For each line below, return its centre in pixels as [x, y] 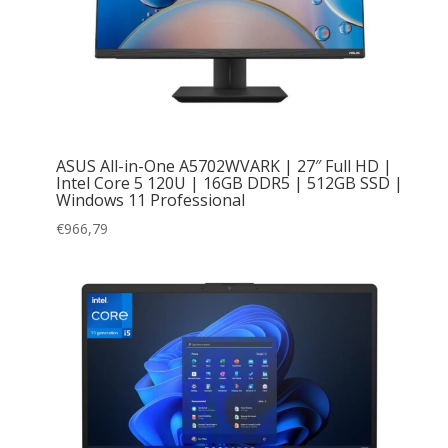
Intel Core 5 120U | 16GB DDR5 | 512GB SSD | [229, 182]
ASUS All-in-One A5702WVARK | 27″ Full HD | [223, 165]
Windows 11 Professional [150, 199]
